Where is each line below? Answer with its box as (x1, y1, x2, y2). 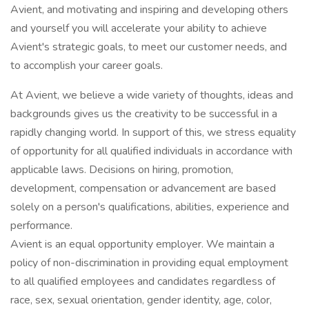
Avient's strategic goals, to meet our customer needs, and (10, 39, 287, 54)
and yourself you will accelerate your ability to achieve (10, 21, 267, 36)
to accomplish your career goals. (10, 58, 163, 73)
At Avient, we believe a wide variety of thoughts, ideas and (10, 88, 293, 103)
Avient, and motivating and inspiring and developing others (10, 2, 288, 17)
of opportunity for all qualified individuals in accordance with (10, 143, 292, 159)
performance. (10, 218, 72, 233)
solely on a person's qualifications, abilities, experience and (10, 199, 289, 215)
